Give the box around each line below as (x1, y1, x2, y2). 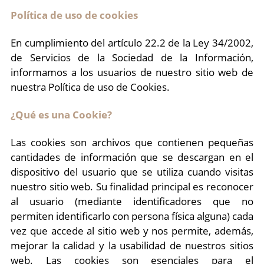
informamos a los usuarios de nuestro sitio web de (11, 65, 253, 79)
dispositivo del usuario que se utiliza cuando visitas (11, 165, 253, 179)
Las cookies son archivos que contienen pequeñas (11, 136, 253, 149)
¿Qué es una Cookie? (11, 108, 112, 121)
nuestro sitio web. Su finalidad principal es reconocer (11, 180, 253, 193)
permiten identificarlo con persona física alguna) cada (11, 209, 253, 223)
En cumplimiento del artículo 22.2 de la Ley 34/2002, (11, 36, 253, 49)
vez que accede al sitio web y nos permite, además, (11, 224, 253, 237)
